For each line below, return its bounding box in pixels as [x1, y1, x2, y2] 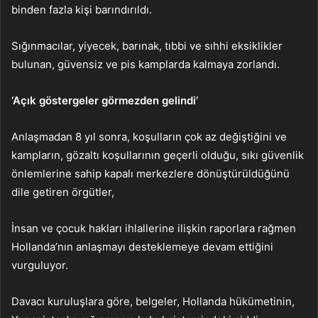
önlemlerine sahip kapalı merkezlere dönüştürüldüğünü [11, 167, 290, 181]
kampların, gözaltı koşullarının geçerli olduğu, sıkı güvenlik [11, 148, 304, 163]
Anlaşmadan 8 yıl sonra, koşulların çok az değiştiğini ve [11, 130, 287, 144]
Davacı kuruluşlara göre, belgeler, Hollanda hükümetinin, [11, 295, 295, 309]
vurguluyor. [11, 258, 68, 273]
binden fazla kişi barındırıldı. [11, 3, 152, 17]
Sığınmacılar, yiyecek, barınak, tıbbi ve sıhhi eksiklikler [11, 39, 283, 53]
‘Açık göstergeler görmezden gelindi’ [11, 94, 198, 108]
